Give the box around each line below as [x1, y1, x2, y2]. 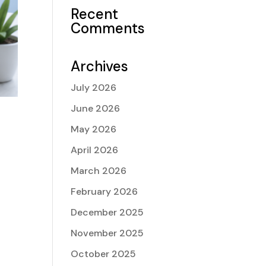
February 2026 [71, 185, 138, 198]
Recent [71, 5, 119, 23]
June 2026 [71, 102, 121, 115]
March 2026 [71, 164, 127, 177]
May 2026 [71, 123, 117, 135]
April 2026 [71, 144, 119, 156]
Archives [71, 57, 129, 75]
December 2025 [71, 206, 144, 218]
